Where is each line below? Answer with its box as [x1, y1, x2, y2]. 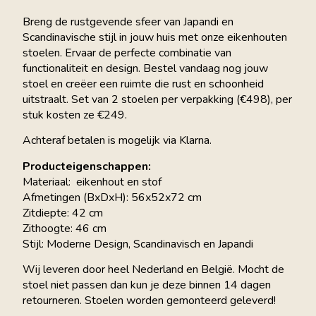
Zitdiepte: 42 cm [23, 205, 103, 221]
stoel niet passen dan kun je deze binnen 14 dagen [23, 276, 271, 293]
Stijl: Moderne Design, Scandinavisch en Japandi [23, 236, 253, 252]
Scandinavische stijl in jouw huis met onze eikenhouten [23, 29, 287, 45]
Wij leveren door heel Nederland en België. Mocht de [23, 261, 284, 277]
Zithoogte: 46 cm [23, 220, 107, 236]
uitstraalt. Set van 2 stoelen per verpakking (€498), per [23, 91, 292, 107]
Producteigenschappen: [23, 158, 151, 174]
